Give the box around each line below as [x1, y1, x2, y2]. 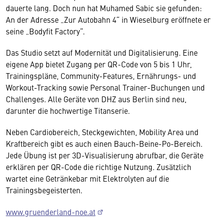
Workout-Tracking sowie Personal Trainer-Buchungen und [6, 82, 205, 93]
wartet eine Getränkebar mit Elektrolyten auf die [6, 173, 169, 184]
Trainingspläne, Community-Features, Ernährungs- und [6, 70, 196, 81]
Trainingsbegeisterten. [6, 185, 82, 195]
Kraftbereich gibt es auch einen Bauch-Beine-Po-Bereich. [6, 138, 202, 149]
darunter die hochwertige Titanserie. [6, 105, 130, 116]
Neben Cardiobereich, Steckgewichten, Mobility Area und [6, 126, 199, 137]
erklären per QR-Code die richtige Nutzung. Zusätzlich [6, 161, 191, 172]
